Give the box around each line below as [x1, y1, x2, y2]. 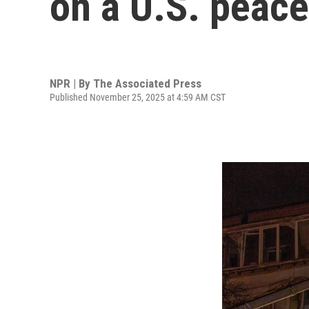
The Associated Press [93, 76, 201, 90]
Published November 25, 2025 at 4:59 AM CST [50, 91, 226, 103]
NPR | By [50, 76, 93, 90]
